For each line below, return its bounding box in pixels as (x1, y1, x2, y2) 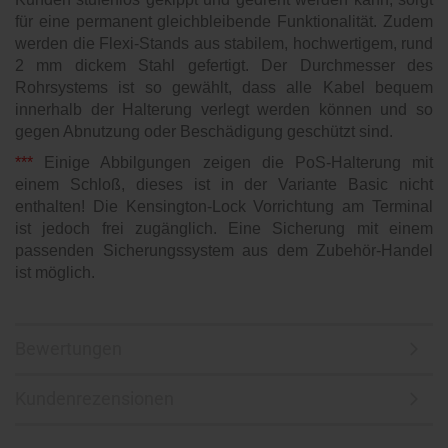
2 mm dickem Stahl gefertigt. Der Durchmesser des (15, 57, 433, 74)
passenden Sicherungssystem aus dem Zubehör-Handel (15, 242, 433, 259)
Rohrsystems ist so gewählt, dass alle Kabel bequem (15, 79, 433, 96)
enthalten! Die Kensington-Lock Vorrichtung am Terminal (15, 198, 433, 215)
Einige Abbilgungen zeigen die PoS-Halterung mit (33, 154, 433, 171)
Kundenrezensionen (15, 388, 174, 409)
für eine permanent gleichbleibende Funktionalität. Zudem (15, 13, 433, 30)
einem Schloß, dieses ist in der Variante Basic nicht (15, 176, 433, 193)
